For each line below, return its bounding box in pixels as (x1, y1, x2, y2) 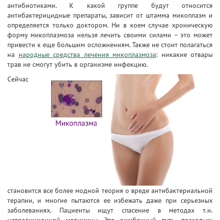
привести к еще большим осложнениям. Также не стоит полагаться (7, 40, 213, 49)
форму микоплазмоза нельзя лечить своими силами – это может (7, 30, 213, 39)
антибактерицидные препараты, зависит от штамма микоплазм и (7, 11, 213, 20)
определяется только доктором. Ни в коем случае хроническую (7, 21, 213, 29)
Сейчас (7, 75, 28, 83)
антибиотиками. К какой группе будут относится (7, 1, 213, 10)
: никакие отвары (156, 50, 213, 59)
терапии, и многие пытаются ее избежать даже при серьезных (7, 195, 213, 205)
